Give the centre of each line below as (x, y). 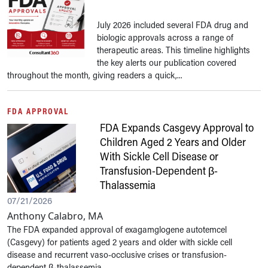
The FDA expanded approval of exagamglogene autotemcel (117, 229)
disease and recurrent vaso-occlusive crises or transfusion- (117, 254)
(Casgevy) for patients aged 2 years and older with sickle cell (120, 242)
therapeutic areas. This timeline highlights (173, 50)
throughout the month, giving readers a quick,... (95, 75)
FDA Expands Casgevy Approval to (177, 127)
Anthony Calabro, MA (55, 216)
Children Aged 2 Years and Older (173, 142)
